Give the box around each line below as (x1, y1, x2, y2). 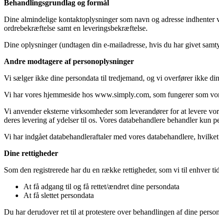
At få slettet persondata (23, 191, 94, 200)
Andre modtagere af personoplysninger (4, 57, 134, 66)
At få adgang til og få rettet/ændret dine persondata (23, 182, 179, 191)
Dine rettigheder (4, 149, 58, 158)
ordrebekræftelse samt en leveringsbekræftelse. (4, 24, 148, 33)
